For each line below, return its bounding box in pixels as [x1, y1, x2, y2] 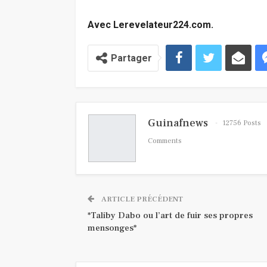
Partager [111, 52, 152, 64]
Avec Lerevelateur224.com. [88, 18, 213, 30]
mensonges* [88, 222, 136, 234]
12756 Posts [222, 119, 261, 128]
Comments [148, 136, 182, 146]
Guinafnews [148, 116, 208, 130]
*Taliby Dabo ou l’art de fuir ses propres [88, 209, 253, 221]
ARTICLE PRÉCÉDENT [100, 194, 183, 204]
